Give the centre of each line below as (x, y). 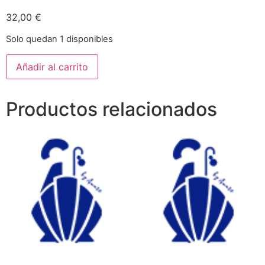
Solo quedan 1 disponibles (59, 39)
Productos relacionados (112, 109)
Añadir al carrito (52, 67)
